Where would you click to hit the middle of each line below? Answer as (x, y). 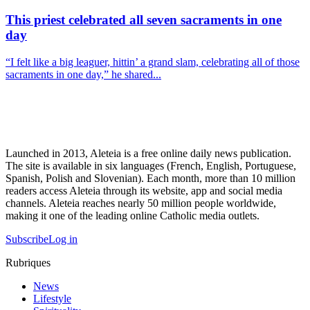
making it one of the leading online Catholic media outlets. (133, 216)
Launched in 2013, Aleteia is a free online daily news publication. (148, 154)
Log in (63, 239)
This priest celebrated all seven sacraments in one (144, 20)
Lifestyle (52, 299)
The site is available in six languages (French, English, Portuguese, (151, 166)
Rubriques (28, 263)
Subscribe (27, 239)
